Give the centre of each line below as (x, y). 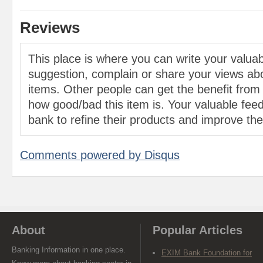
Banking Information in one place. (69, 250)
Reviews (50, 28)
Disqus (162, 155)
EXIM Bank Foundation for (207, 253)
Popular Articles (198, 230)
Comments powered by (82, 155)
